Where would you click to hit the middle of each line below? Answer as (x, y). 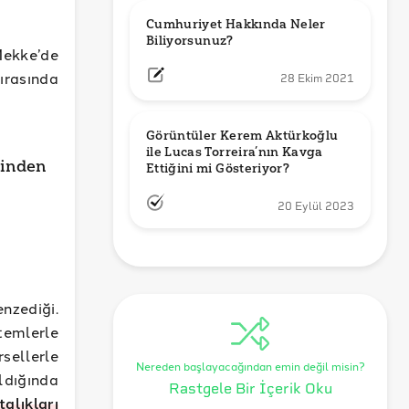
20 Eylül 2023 (316, 206)
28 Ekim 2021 (317, 79)
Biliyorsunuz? (190, 41)
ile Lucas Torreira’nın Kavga (235, 152)
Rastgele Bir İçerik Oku (250, 388)
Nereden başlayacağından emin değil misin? (250, 365)
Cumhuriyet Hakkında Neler (236, 24)
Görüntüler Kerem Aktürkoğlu (242, 136)
